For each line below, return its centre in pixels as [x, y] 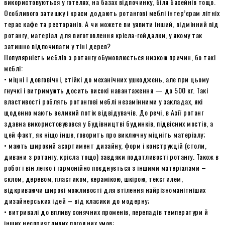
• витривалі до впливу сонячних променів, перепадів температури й [106, 211]
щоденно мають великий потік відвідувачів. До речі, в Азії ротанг [104, 112]
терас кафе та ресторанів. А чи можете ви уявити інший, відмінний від [111, 24]
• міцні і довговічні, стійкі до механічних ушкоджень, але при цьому [106, 79]
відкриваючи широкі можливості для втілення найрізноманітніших [105, 189]
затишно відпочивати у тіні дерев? [58, 46]
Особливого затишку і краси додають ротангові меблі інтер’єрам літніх [112, 13]
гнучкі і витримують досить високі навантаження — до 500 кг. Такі [106, 90]
